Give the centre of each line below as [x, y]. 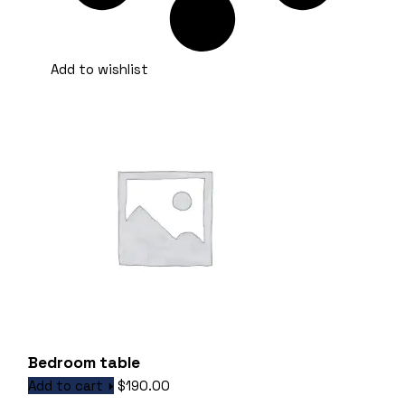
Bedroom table [85, 363]
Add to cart [66, 386]
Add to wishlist [100, 70]
